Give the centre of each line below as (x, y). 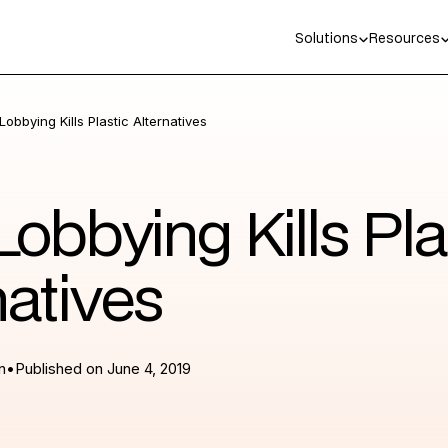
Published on (60, 369)
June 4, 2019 (148, 369)
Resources (404, 40)
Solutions (326, 40)
